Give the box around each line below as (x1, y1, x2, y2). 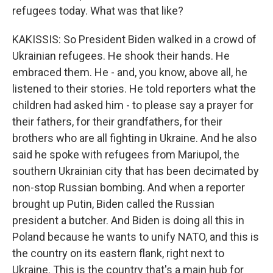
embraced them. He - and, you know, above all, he (12, 66, 247, 79)
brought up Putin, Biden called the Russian (12, 197, 214, 210)
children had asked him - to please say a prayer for (12, 99, 253, 112)
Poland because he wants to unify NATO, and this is (12, 230, 259, 243)
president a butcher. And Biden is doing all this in (12, 214, 244, 227)
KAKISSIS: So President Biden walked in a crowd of (12, 33, 257, 46)
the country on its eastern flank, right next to (12, 247, 224, 260)
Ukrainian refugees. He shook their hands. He (12, 49, 230, 62)
